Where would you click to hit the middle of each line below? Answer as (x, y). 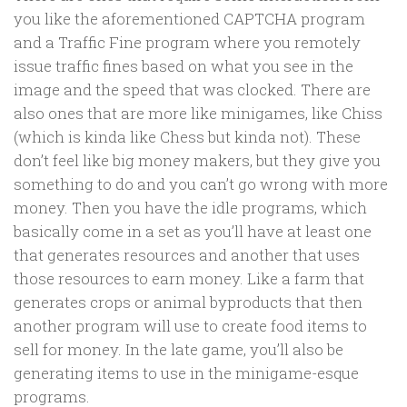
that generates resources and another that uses (187, 254)
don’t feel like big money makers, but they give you (197, 160)
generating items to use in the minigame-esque (186, 372)
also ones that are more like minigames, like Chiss (198, 113)
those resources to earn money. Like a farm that (189, 278)
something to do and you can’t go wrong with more (201, 184)
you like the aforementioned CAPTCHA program (189, 18)
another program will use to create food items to (190, 325)
